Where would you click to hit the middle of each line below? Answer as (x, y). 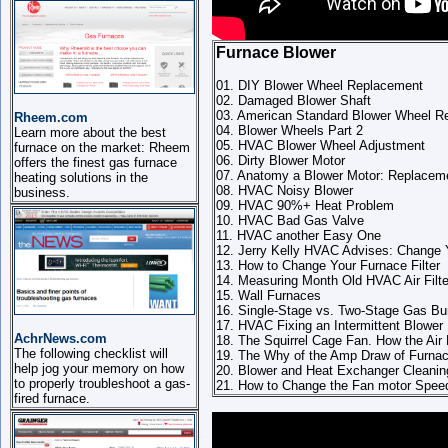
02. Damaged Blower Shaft (293, 100)
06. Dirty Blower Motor (280, 160)
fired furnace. (52, 398)
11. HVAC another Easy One (298, 235)
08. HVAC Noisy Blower (284, 190)
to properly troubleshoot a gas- (102, 383)
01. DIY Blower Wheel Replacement (319, 85)
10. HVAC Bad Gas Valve (290, 220)
